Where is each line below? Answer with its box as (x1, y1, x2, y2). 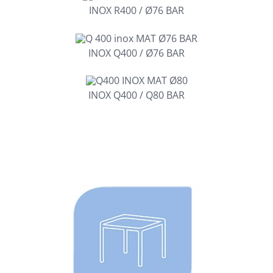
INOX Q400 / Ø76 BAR (88, 46, 185, 60)
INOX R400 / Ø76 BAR (89, 3, 184, 17)
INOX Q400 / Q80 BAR (88, 88, 185, 102)
